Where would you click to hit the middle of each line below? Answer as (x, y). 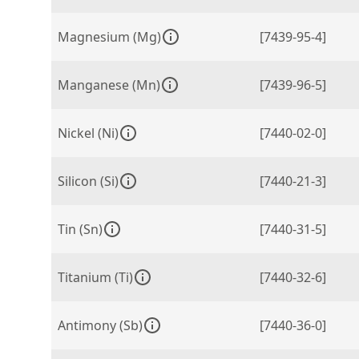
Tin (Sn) (80, 229)
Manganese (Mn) (109, 85)
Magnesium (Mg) (109, 37)
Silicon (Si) (88, 181)
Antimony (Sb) (100, 325)
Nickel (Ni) (88, 133)
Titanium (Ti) (95, 277)
